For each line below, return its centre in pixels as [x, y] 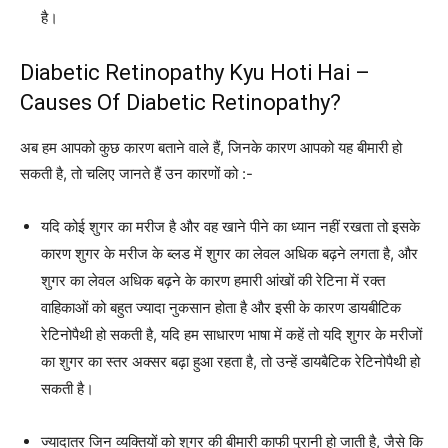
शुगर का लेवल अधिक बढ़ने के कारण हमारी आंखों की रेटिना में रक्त [213, 281]
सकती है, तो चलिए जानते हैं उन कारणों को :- [136, 174]
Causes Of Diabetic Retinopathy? [180, 103]
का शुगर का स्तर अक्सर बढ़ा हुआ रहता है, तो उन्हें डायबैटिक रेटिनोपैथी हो [230, 362]
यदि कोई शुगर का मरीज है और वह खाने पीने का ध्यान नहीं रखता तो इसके [230, 227]
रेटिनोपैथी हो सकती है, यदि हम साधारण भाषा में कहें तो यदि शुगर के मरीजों [231, 335]
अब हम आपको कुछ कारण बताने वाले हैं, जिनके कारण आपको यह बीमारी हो [211, 148]
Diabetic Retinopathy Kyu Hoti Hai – [195, 73]
